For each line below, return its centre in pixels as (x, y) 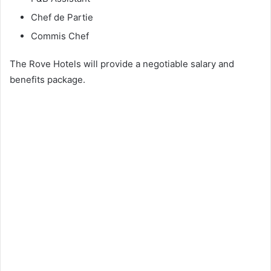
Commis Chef (60, 36)
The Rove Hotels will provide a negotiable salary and (122, 64)
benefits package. (47, 79)
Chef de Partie (62, 17)
